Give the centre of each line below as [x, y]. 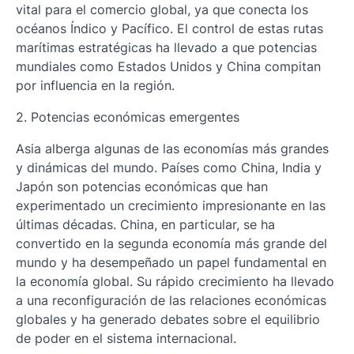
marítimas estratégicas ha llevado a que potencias [166, 47]
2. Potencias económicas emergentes [128, 117]
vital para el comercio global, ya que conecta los [162, 9]
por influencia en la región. [95, 85]
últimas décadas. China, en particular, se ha [145, 224]
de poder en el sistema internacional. [126, 338]
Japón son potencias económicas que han [142, 186]
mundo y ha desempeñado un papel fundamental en [171, 262]
